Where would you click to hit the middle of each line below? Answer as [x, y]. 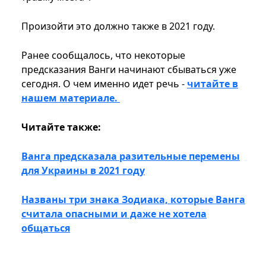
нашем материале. [71, 98]
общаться [46, 228]
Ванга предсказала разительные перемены [131, 156]
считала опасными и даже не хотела [114, 214]
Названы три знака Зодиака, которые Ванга [133, 200]
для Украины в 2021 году [83, 171]
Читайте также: [62, 127]
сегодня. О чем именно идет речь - [104, 84]
